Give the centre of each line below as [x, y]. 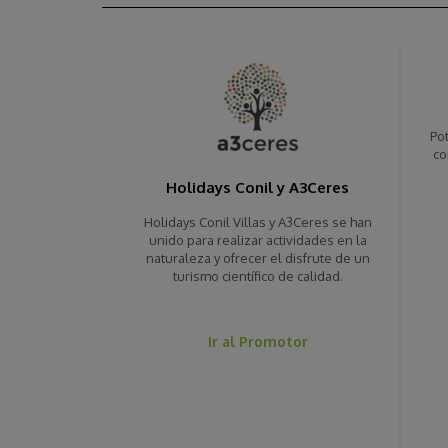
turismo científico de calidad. [257, 276]
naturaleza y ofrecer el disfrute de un [257, 258]
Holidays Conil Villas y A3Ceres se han [257, 222]
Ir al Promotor [257, 342]
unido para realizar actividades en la [257, 240]
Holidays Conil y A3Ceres [258, 188]
